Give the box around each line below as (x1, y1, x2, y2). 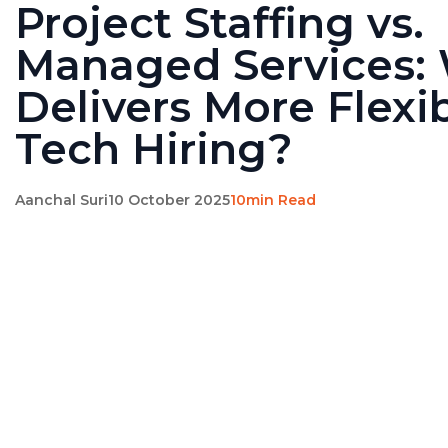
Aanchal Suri (15, 191, 108, 209)
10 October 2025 (108, 191, 230, 209)
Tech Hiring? (15, 123, 293, 175)
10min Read (230, 191, 316, 209)
